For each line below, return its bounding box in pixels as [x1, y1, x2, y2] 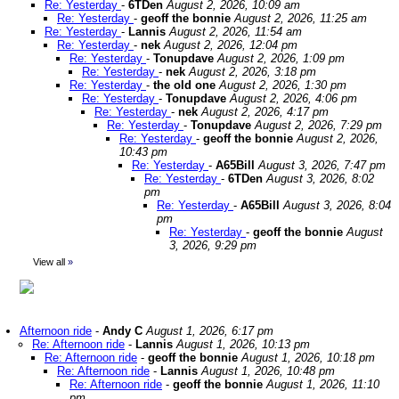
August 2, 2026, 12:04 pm [164, 38, 297, 52]
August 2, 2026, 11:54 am [169, 25, 302, 38]
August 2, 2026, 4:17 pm [201, 105, 329, 118]
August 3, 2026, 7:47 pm [258, 159, 386, 172]
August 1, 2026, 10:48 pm [201, 364, 335, 378]
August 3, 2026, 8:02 [266, 172, 374, 185]
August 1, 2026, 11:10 [266, 378, 379, 391]
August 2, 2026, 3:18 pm [189, 65, 316, 78]
